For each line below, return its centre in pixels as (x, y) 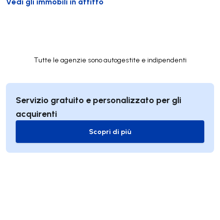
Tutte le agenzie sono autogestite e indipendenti (110, 60)
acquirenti (36, 114)
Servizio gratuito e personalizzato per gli (98, 100)
